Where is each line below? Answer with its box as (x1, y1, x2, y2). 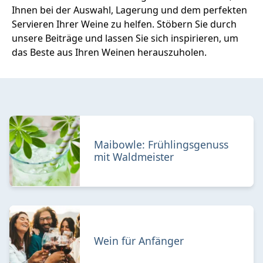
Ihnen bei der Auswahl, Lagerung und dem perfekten (12, 3, 247, 16)
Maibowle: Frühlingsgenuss (94, 137, 228, 151)
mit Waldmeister (94, 150, 174, 164)
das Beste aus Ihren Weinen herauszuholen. (12, 45, 207, 59)
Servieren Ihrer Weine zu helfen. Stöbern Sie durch (12, 17, 237, 31)
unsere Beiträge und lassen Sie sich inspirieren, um (12, 31, 238, 45)
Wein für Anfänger (94, 233, 184, 248)
